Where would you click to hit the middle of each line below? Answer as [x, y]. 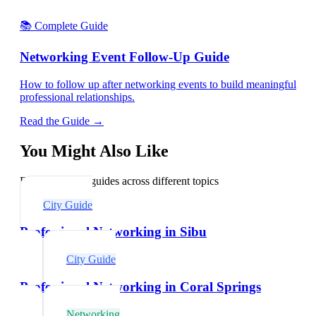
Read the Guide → [62, 121]
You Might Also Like [94, 151]
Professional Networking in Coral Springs [140, 286]
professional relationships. [77, 97]
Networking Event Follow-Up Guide [124, 57]
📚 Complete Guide [64, 25]
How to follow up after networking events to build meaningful [158, 84]
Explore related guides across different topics [119, 181]
